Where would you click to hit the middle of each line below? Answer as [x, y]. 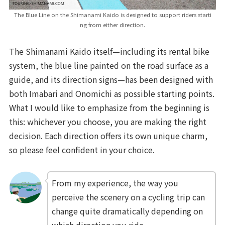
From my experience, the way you [115, 183]
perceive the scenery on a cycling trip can [129, 197]
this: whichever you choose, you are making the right [108, 121]
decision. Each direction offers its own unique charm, [108, 135]
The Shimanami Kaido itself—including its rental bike [109, 51]
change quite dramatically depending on [128, 211]
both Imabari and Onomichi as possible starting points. [112, 93]
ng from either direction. [113, 25]
